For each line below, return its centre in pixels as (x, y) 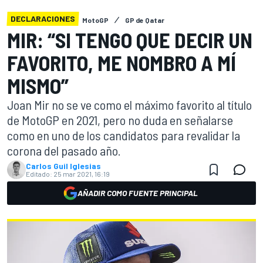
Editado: (39, 174)
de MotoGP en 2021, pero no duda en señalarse (120, 120)
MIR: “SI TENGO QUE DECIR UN (130, 40)
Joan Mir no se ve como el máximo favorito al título (129, 104)
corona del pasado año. (64, 150)
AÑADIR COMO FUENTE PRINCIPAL (137, 193)
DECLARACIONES (43, 18)
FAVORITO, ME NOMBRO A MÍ (122, 63)
